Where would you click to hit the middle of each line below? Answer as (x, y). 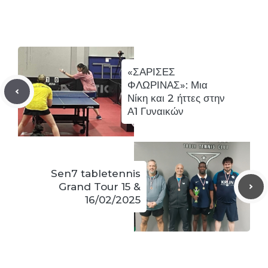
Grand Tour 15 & (100, 187)
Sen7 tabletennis (96, 174)
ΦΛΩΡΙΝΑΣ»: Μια (167, 85)
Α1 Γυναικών (156, 112)
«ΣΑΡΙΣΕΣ (151, 72)
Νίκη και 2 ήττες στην (176, 98)
